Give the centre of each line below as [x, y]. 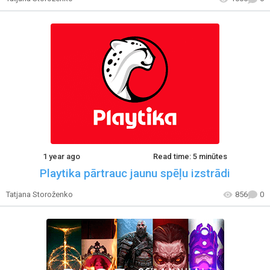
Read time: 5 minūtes [190, 156]
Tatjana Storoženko [39, 194]
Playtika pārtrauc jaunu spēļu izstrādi [135, 173]
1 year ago [61, 156]
